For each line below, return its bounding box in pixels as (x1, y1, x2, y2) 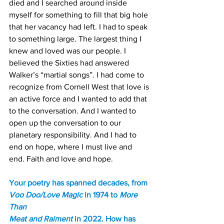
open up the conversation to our (9, 118, 123, 127)
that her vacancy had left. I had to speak (9, 22, 149, 31)
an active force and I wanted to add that (9, 94, 149, 103)
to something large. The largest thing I (9, 34, 143, 43)
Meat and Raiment (9, 214, 72, 223)
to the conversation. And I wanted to (9, 106, 138, 115)
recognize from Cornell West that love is (9, 82, 151, 91)
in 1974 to (84, 190, 119, 199)
